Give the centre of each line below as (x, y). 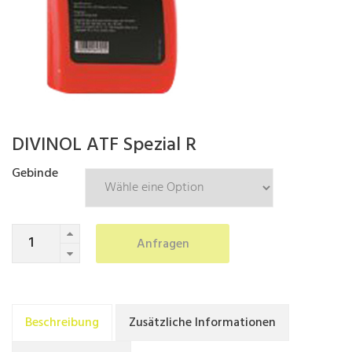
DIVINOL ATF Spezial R (104, 146)
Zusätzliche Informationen (202, 323)
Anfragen (163, 245)
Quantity (52, 235)
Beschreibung (62, 323)
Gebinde (35, 174)
